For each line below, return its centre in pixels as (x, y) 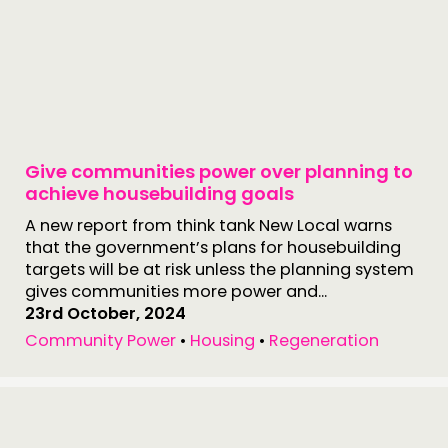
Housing (222, 340)
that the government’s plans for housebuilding (213, 247)
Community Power (100, 340)
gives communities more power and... (176, 291)
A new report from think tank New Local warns (208, 225)
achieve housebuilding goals (159, 193)
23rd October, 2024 (105, 313)
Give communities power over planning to (219, 171)
